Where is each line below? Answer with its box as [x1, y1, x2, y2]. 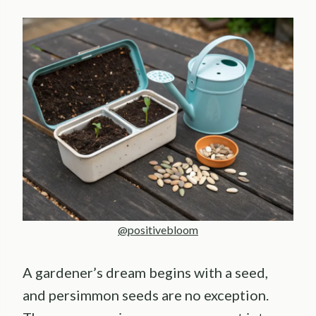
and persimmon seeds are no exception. [23, 286, 269, 304]
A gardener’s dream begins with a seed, [23, 264, 268, 281]
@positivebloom [118, 223, 198, 237]
